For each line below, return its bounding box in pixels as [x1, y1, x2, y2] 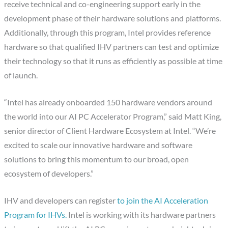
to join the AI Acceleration [117, 195, 209, 205]
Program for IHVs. [4, 210, 67, 219]
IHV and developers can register [4, 195, 118, 205]
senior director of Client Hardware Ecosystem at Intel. [4, 126, 191, 135]
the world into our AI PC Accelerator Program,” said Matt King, [4, 111, 222, 121]
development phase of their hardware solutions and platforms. [4, 14, 221, 23]
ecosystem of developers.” [4, 168, 94, 178]
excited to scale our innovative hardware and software [4, 140, 193, 150]
